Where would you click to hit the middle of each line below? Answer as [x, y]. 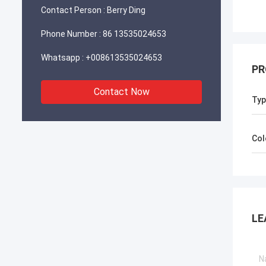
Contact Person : [73, 10]
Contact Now [121, 92]
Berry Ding [126, 10]
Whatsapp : [62, 58]
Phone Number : [71, 34]
